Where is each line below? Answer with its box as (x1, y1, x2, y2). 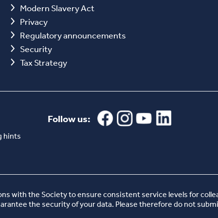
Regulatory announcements (19, 29, 126, 40)
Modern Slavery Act (19, 2, 94, 13)
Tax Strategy (19, 56, 67, 68)
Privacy (19, 16, 48, 27)
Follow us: (47, 112, 91, 125)
